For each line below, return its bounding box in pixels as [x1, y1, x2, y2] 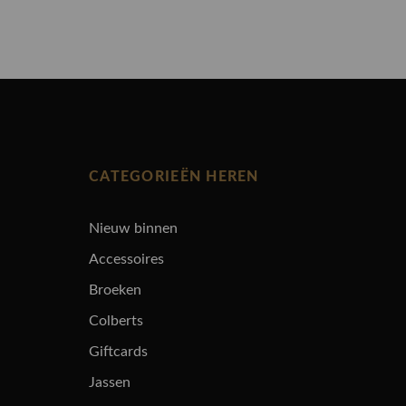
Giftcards [89, 344, 148, 360]
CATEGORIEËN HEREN [89, 169, 259, 185]
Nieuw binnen [89, 221, 178, 237]
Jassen [89, 375, 130, 391]
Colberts [89, 314, 143, 329]
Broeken [89, 283, 141, 298]
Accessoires [89, 252, 164, 267]
